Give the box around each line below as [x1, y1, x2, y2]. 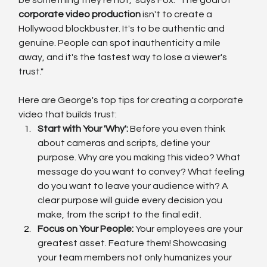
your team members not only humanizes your [38, 252, 234, 262]
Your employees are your [133, 223, 245, 234]
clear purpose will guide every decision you [38, 195, 225, 205]
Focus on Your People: [38, 223, 134, 234]
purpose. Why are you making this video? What [38, 152, 243, 162]
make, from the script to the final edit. [38, 209, 202, 219]
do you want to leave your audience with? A [38, 181, 231, 191]
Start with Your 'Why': [38, 123, 129, 133]
